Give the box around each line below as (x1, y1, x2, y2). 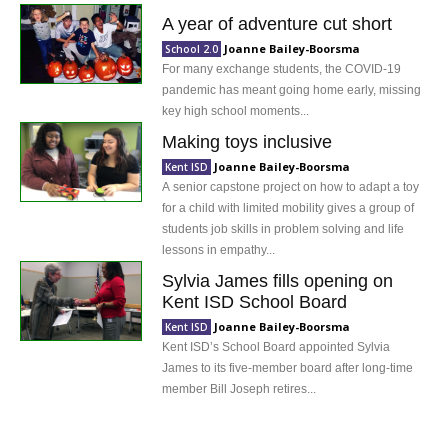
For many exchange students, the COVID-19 (162, 62, 402, 76)
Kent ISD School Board (162, 292, 348, 312)
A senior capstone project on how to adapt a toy (162, 180, 420, 194)
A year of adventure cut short (162, 14, 393, 34)
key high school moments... (162, 104, 310, 118)
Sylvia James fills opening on (162, 271, 394, 291)
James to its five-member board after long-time (162, 361, 414, 375)
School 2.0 (165, 42, 219, 56)
